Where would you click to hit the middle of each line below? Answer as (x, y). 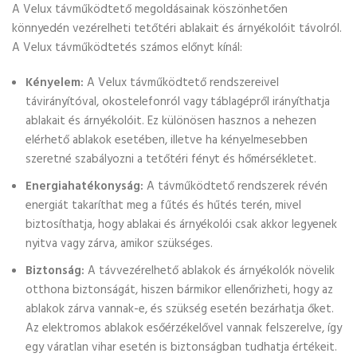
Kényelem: (55, 83)
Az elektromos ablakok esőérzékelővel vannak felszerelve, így (184, 328)
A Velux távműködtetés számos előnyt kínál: (127, 48)
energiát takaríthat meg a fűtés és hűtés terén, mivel (163, 206)
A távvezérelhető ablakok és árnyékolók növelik (210, 271)
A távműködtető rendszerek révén (235, 186)
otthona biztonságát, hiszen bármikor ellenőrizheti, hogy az (179, 290)
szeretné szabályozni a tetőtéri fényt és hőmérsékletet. (171, 159)
